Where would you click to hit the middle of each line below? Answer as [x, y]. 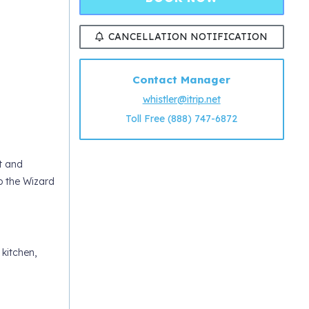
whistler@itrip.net [181, 100]
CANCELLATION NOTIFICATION [188, 36]
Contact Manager [182, 80]
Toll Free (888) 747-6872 [182, 119]
